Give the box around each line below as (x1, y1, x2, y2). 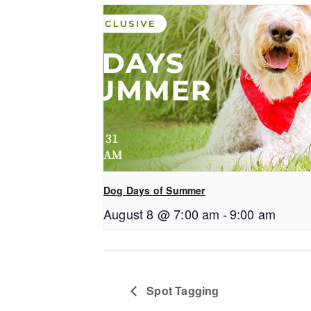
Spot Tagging (144, 282, 219, 299)
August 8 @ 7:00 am (103, 204, 220, 223)
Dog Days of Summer (103, 183, 205, 197)
